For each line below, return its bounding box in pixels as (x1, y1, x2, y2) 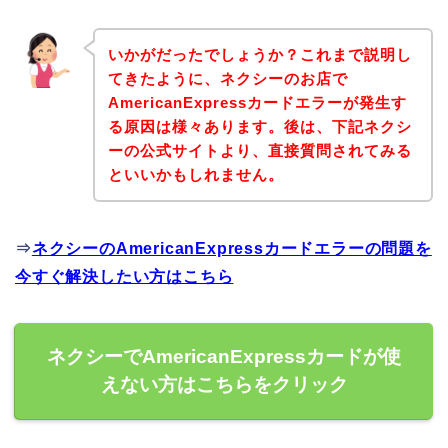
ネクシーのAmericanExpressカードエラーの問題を (31, 239, 432, 257)
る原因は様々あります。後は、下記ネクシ (107, 117, 412, 135)
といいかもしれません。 (107, 165, 284, 183)
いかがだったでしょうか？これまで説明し (107, 45, 412, 63)
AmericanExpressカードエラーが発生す (107, 93, 407, 111)
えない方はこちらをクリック (100, 373, 348, 395)
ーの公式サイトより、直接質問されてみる (107, 141, 412, 159)
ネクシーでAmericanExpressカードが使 (47, 345, 401, 367)
